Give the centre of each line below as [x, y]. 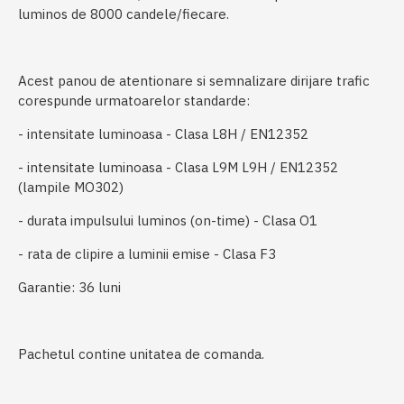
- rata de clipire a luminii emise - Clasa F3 [147, 254]
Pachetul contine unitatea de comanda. [141, 354]
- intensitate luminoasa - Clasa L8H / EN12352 [163, 134]
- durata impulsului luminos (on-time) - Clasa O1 [168, 220]
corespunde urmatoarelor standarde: [147, 101]
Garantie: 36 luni [69, 287]
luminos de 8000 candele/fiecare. [125, 14]
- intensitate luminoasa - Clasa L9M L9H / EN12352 [178, 167]
